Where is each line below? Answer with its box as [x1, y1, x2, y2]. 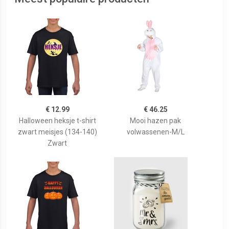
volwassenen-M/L [126, 128, 185, 136]
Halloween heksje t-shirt [18, 117, 96, 125]
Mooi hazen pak [130, 117, 181, 125]
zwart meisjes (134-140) [17, 128, 97, 136]
